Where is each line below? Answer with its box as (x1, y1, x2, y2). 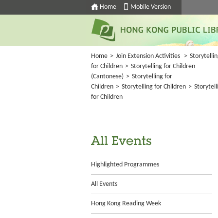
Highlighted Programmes (91, 161, 159, 168)
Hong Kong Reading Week (91, 200, 161, 207)
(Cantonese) (91, 73, 124, 80)
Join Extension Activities (116, 53, 180, 60)
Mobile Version (130, 3, 171, 11)
